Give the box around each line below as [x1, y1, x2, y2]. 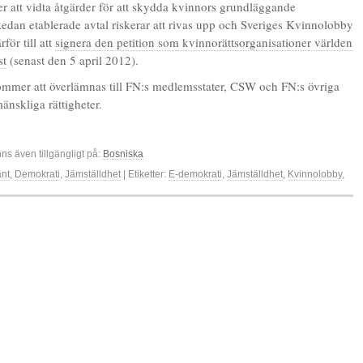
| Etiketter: [121, 169, 169, 180]
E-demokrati [169, 169, 222, 180]
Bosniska [103, 148, 143, 160]
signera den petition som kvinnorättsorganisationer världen [55, 34, 352, 50]
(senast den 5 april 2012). [6, 52, 139, 68]
